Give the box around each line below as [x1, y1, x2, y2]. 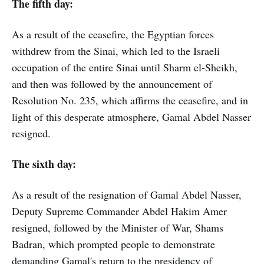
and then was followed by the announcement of [12, 77, 212, 91]
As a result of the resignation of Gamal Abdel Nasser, [12, 187, 242, 202]
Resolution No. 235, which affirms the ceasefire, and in [12, 93, 248, 108]
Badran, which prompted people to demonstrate [12, 237, 215, 252]
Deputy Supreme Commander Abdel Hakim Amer [12, 204, 227, 219]
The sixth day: [12, 156, 76, 172]
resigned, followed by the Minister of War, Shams [12, 220, 223, 235]
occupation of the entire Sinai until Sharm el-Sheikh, [12, 60, 237, 75]
